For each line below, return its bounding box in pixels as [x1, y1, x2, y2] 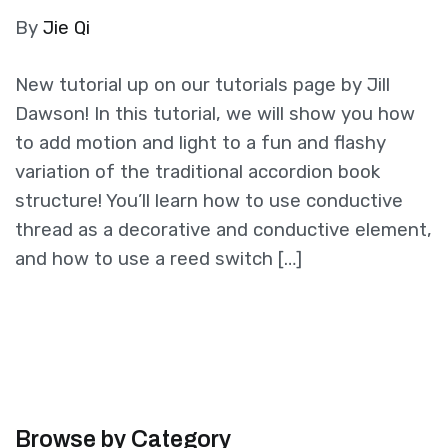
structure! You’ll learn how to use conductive [15, 190, 403, 213]
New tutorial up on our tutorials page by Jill [15, 74, 390, 97]
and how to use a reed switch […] [15, 248, 302, 271]
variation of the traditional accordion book [15, 161, 380, 184]
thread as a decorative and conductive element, [15, 219, 432, 242]
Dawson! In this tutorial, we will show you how [15, 103, 415, 126]
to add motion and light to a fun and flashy [15, 132, 386, 155]
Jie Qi [43, 17, 90, 40]
